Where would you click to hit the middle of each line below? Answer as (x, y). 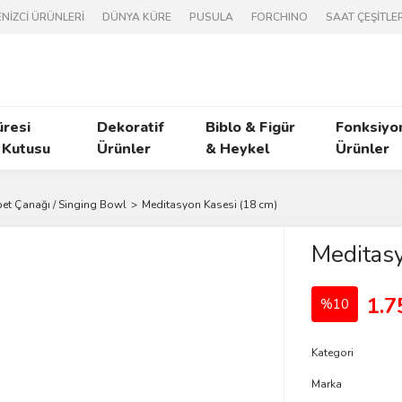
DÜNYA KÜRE (137, 17)
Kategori (332, 353)
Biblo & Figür (250, 127)
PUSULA (211, 17)
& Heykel (237, 149)
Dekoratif (131, 127)
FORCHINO (280, 17)
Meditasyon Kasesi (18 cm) (210, 205)
